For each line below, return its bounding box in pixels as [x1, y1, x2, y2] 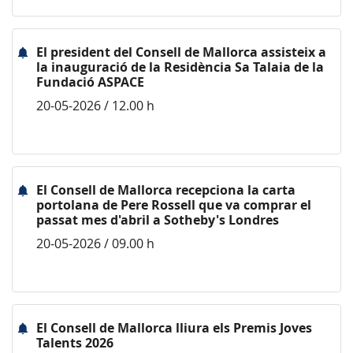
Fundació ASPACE [36, 73, 144, 91]
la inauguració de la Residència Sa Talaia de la [36, 58, 324, 76]
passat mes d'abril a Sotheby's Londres [36, 211, 279, 229]
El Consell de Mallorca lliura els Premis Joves [36, 319, 312, 336]
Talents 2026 [36, 334, 113, 351]
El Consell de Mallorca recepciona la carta [36, 181, 295, 199]
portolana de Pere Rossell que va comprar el [36, 196, 311, 214]
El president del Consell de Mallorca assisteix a [36, 43, 326, 61]
